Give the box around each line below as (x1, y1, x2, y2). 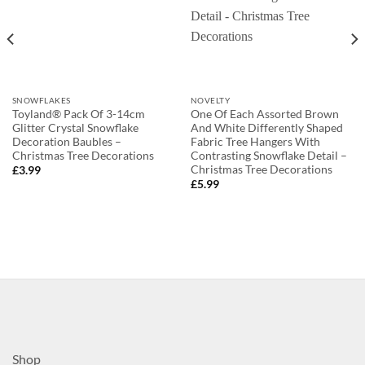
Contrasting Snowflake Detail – (190, 148, 347, 162)
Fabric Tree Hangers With (190, 134, 320, 148)
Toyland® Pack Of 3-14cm (11, 107, 145, 121)
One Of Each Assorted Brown (190, 107, 339, 121)
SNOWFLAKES (11, 95, 71, 106)
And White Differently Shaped (190, 121, 343, 134)
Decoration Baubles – (11, 134, 121, 148)
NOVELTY (190, 95, 231, 106)
